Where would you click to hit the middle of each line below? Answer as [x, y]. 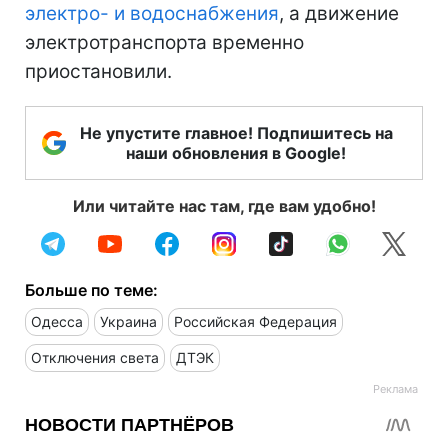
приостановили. [98, 71]
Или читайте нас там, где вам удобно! [224, 205]
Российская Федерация [255, 321]
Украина [128, 321]
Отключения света [95, 357]
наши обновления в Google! [236, 152]
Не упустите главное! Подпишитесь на [236, 132]
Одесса [57, 321]
